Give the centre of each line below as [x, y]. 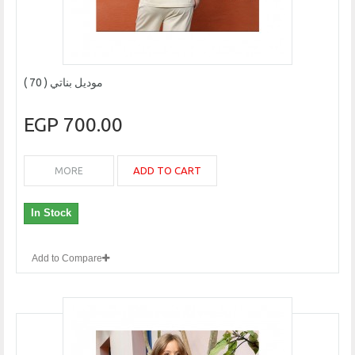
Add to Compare [67, 259]
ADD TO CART [167, 171]
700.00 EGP [93, 125]
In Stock [51, 213]
